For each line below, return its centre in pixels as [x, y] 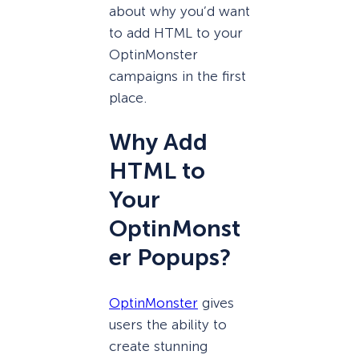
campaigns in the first [177, 77]
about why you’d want [179, 12]
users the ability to [168, 324]
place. [128, 98]
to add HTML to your [176, 33]
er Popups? [170, 258]
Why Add [158, 143]
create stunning [158, 346]
